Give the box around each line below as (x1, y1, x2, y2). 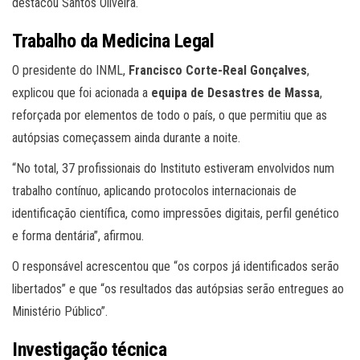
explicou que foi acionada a (12, 84, 151, 100)
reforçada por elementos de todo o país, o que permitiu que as (12, 107, 327, 123)
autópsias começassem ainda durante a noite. (12, 129, 240, 145)
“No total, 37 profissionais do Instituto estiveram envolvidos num (12, 160, 334, 176)
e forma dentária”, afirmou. (12, 227, 144, 243)
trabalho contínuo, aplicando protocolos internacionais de (12, 182, 297, 198)
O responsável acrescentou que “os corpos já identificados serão (12, 258, 339, 274)
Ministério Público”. (12, 303, 108, 319)
